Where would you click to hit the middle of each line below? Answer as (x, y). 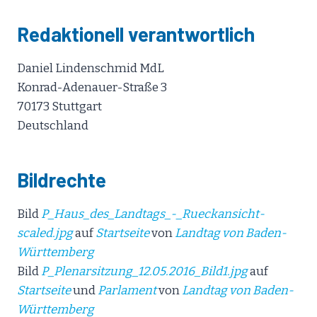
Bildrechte (62, 180)
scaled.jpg (45, 233)
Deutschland (53, 126)
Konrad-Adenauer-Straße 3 (92, 87)
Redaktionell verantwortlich (136, 34)
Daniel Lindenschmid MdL (91, 68)
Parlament (128, 290)
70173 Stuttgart (59, 106)
